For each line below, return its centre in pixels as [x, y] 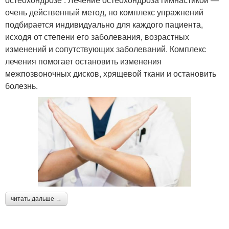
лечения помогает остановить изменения [83, 61]
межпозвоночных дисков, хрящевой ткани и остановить [111, 74]
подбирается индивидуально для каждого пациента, [104, 25]
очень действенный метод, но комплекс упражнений [104, 12]
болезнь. [21, 86]
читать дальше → [36, 199]
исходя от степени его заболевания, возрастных [97, 37]
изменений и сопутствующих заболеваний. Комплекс [106, 49]
